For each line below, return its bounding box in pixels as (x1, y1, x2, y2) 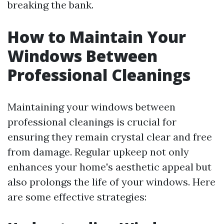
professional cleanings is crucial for (7, 115, 176, 128)
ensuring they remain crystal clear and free (7, 130, 212, 143)
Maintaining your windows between (7, 100, 175, 113)
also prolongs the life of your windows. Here (7, 175, 215, 188)
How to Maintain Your (7, 26, 186, 47)
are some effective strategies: (7, 190, 146, 203)
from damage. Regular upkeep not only (7, 145, 189, 158)
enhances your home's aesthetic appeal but (7, 160, 211, 173)
